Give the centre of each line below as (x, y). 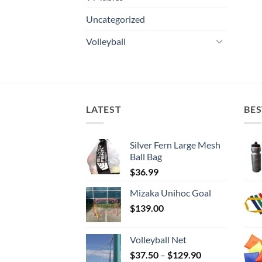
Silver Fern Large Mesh (175, 145)
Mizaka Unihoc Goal (170, 193)
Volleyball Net (158, 240)
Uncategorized (116, 19)
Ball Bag (146, 157)
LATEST (104, 109)
